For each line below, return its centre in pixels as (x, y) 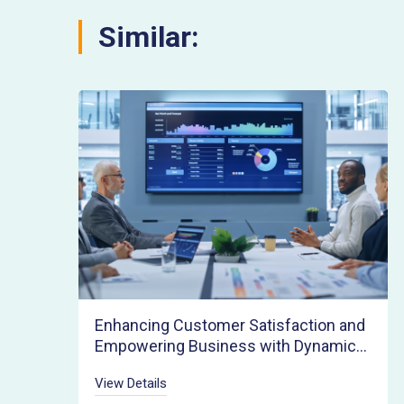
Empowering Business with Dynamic (225, 345)
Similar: (149, 37)
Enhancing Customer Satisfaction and (230, 325)
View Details (130, 383)
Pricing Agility (142, 366)
